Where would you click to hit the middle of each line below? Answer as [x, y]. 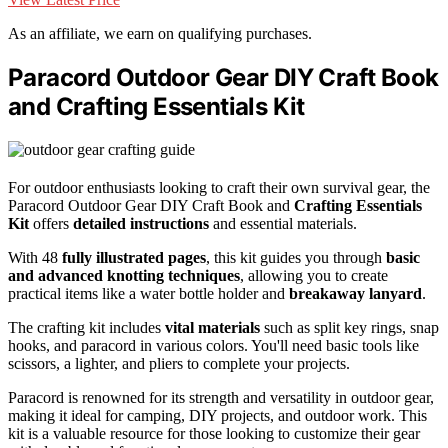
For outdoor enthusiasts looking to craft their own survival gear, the [219, 188]
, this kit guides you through [296, 258]
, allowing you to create [314, 276]
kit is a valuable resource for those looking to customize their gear [214, 434]
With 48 [35, 258]
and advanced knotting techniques [124, 276]
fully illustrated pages [134, 258]
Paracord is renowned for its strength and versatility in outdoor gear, [221, 398]
